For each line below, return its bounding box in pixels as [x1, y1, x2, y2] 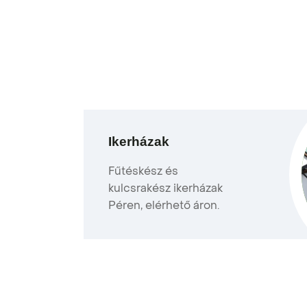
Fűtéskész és [108, 163, 178, 179]
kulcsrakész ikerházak [108, 180, 223, 196]
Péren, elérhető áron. [108, 197, 219, 213]
